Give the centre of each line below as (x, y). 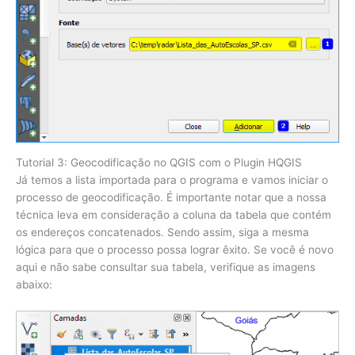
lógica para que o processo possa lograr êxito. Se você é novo (175, 250)
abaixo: (34, 285)
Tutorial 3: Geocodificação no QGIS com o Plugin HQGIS (159, 163)
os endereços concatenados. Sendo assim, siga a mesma (162, 233)
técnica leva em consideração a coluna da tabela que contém (174, 215)
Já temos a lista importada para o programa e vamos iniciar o (172, 180)
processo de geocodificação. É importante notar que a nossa (171, 198)
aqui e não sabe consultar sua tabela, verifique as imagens (166, 267)
